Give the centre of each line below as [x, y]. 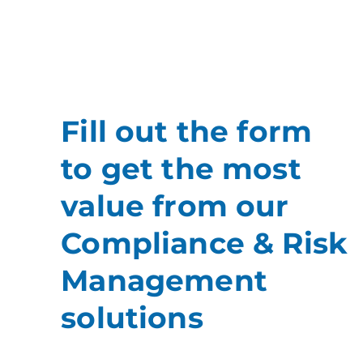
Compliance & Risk [205, 243]
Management [164, 280]
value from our [175, 205]
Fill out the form [187, 131]
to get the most [181, 168]
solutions [132, 317]
